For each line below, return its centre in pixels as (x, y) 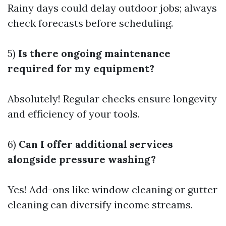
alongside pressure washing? (82, 159)
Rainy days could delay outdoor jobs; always (112, 8)
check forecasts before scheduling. (90, 23)
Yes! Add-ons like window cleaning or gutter (112, 189)
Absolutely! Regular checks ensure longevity (112, 99)
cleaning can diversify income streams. (100, 205)
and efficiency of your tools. (74, 114)
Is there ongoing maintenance (94, 53)
